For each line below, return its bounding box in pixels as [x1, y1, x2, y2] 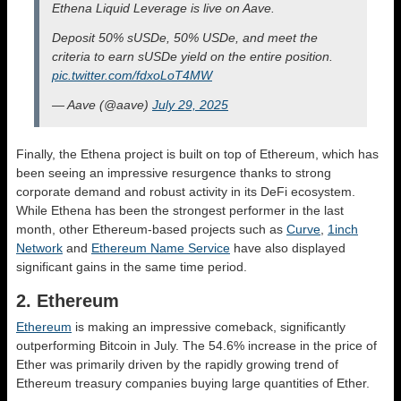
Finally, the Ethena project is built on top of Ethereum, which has [16, 147, 379, 162]
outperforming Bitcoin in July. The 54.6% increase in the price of [16, 338, 377, 354]
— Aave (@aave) [52, 98, 152, 113]
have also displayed [230, 241, 346, 256]
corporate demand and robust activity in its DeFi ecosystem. [16, 184, 355, 200]
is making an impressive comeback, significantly [72, 320, 346, 335]
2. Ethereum [16, 291, 119, 311]
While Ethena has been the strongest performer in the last [16, 203, 344, 218]
